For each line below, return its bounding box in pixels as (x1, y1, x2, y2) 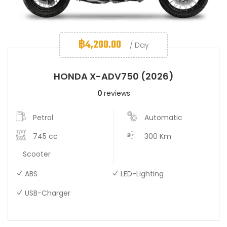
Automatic (144, 112, 182, 123)
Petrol (33, 112, 53, 123)
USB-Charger (25, 187, 70, 198)
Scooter (23, 148, 51, 159)
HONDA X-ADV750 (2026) (53, 69, 174, 83)
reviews (103, 88, 130, 98)
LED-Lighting (121, 168, 164, 179)
